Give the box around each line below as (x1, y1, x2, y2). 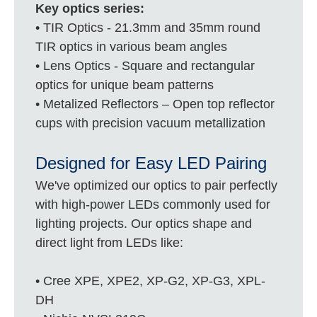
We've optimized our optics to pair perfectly (35, 178, 278, 192)
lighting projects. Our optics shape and (35, 216, 253, 231)
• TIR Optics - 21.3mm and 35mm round (35, 20, 261, 35)
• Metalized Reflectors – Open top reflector (35, 96, 275, 111)
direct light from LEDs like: (35, 235, 184, 250)
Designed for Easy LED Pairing (35, 153, 267, 173)
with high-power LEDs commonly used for (35, 197, 271, 212)
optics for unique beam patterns (35, 77, 214, 92)
